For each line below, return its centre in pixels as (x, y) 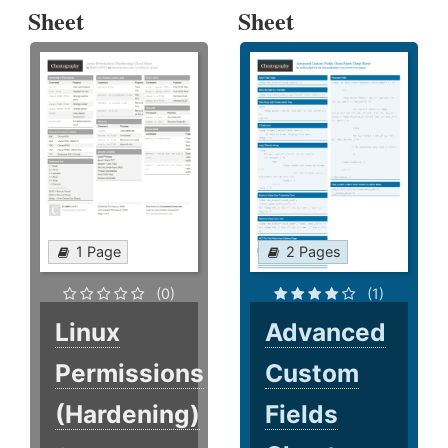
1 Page (98, 251)
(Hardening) (127, 413)
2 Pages (314, 251)
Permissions (129, 372)
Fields (302, 413)
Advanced (326, 331)
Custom (312, 372)
